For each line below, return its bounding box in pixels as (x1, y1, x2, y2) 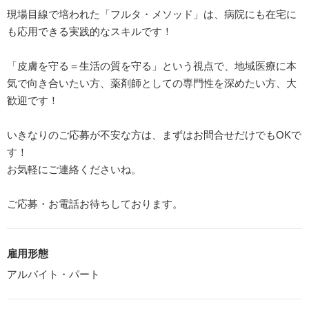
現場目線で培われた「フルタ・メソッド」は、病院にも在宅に (7, 8, 297, 20)
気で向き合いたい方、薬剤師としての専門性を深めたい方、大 (7, 77, 297, 89)
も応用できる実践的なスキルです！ (7, 25, 172, 37)
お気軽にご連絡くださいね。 (7, 163, 141, 175)
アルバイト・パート (7, 268, 100, 280)
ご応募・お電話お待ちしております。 (7, 197, 183, 210)
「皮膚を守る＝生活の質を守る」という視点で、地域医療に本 (7, 59, 297, 72)
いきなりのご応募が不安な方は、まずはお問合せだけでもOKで (7, 128, 301, 141)
